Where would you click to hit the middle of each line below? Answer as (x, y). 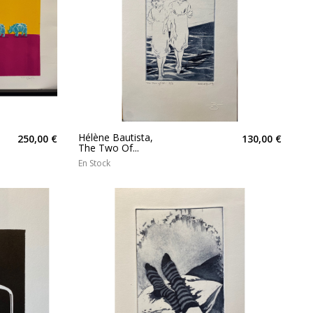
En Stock (94, 163)
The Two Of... (109, 147)
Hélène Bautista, (116, 137)
